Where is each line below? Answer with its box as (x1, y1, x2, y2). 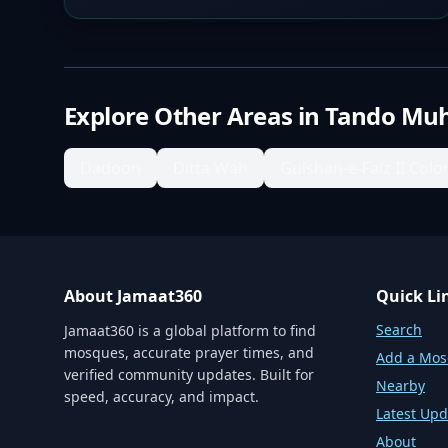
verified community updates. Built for (64, 365, 314, 384)
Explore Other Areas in (64, 99, 326, 132)
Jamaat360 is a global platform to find (64, 321, 316, 340)
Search (376, 320, 422, 339)
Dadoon (80, 157, 141, 179)
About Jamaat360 (64, 285, 202, 307)
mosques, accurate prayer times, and (64, 343, 314, 362)
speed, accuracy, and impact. (64, 387, 259, 406)
